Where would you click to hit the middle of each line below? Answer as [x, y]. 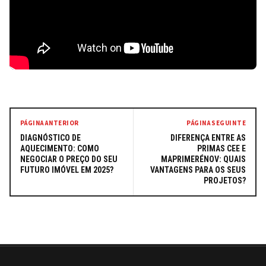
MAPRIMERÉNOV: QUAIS [203, 159]
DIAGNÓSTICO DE [50, 137]
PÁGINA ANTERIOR [50, 123]
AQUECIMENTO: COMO [60, 148]
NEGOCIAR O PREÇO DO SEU [69, 159]
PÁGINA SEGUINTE [216, 123]
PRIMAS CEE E [221, 148]
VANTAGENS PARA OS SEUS [198, 170]
